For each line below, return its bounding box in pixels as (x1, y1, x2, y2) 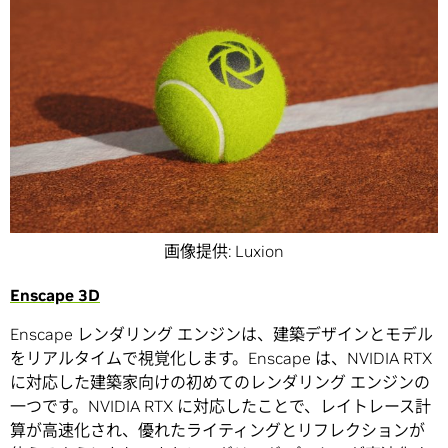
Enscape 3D (10, 285, 100, 306)
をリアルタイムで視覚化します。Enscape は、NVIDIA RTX (10, 348, 432, 369)
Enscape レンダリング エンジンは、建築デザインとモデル (10, 324, 433, 345)
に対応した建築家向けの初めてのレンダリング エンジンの (10, 372, 430, 393)
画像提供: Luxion (164, 241, 284, 262)
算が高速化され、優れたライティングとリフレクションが (10, 420, 425, 441)
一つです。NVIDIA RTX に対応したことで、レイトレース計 (10, 396, 431, 417)
